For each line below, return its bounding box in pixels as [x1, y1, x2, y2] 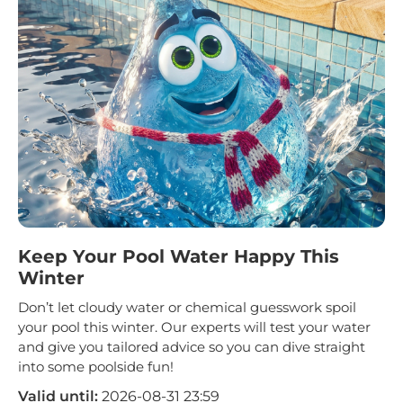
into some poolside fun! [18, 358, 174, 376]
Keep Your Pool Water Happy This [18, 246, 339, 268]
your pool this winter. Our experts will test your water [18, 318, 371, 336]
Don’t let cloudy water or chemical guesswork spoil [18, 299, 356, 317]
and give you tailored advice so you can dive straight [18, 338, 365, 356]
